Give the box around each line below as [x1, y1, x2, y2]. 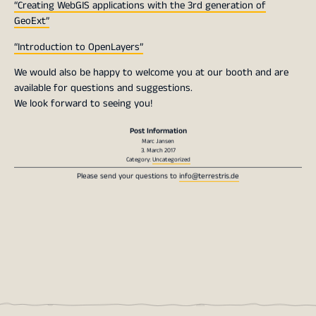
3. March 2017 [140, 144, 176, 154]
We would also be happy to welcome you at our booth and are [14, 65, 288, 80]
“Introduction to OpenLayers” [14, 39, 143, 54]
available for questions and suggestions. [14, 80, 193, 96]
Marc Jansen [142, 135, 174, 145]
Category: [126, 153, 152, 163]
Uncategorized [152, 153, 190, 163]
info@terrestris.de [179, 169, 239, 181]
